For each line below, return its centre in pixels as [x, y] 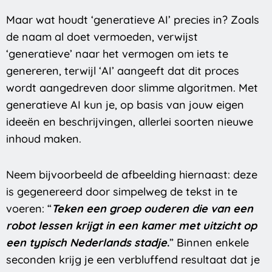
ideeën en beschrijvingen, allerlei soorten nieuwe [130, 121]
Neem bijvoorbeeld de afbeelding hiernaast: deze [132, 175]
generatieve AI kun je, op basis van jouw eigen [125, 104]
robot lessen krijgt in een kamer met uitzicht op [131, 226]
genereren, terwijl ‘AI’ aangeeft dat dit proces [123, 70]
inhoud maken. [45, 138]
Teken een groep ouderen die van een [152, 209]
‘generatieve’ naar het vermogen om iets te [117, 53]
